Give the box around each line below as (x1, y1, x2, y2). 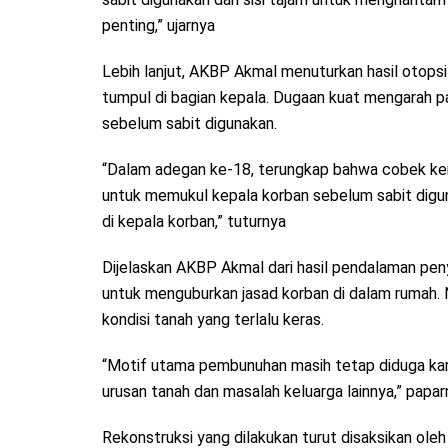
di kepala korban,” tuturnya (102, 211, 286, 231)
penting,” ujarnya (102, 15, 215, 35)
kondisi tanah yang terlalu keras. (102, 309, 324, 329)
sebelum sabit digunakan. (102, 113, 277, 133)
